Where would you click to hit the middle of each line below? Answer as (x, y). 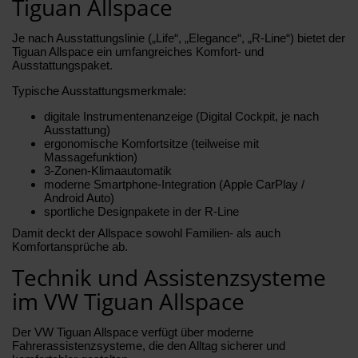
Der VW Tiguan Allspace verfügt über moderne (133, 332)
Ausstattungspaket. (62, 65)
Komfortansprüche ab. (70, 246)
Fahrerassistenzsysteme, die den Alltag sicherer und (149, 345)
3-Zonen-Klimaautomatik (108, 170)
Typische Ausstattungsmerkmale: (99, 90)
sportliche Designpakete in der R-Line (141, 211)
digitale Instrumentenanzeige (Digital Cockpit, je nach (181, 116)
